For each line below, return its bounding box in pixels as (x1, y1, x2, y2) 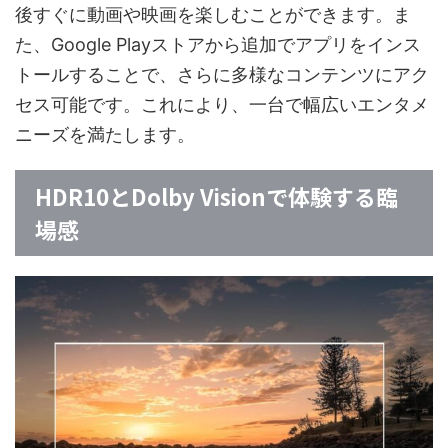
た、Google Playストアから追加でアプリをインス (15, 34, 421, 56)
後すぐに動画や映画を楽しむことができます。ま (15, 4, 411, 26)
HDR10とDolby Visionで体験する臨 (35, 180, 398, 213)
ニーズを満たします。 (15, 124, 195, 146)
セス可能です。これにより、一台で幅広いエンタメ (15, 94, 429, 116)
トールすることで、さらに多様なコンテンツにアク (15, 64, 429, 86)
